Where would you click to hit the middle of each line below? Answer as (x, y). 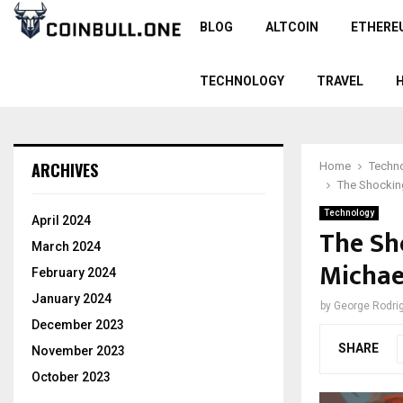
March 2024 (66, 246)
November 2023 (78, 351)
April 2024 (61, 220)
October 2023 (71, 377)
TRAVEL (340, 81)
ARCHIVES (65, 170)
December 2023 (78, 325)
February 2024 (74, 273)
